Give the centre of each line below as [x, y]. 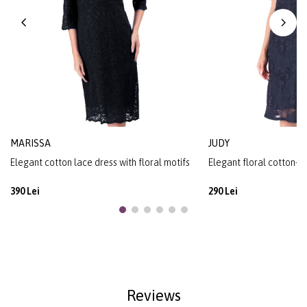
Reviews [153, 296]
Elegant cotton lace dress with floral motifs [100, 163]
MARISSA [30, 144]
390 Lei [25, 192]
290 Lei [223, 192]
